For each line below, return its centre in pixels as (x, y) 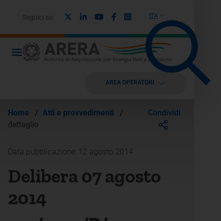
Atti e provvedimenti (79, 113)
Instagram (148, 16)
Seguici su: (38, 17)
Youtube (117, 16)
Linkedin (101, 16)
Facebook (133, 16)
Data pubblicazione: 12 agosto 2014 (71, 152)
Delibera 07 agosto (84, 176)
